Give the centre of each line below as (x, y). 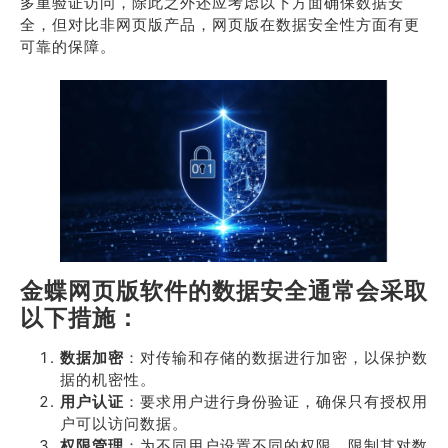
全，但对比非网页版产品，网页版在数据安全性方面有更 (220, 24)
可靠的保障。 (68, 46)
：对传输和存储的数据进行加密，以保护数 (276, 357)
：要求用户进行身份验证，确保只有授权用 (276, 401)
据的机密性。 (108, 379)
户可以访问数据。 (124, 423)
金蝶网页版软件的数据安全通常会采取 (224, 290)
